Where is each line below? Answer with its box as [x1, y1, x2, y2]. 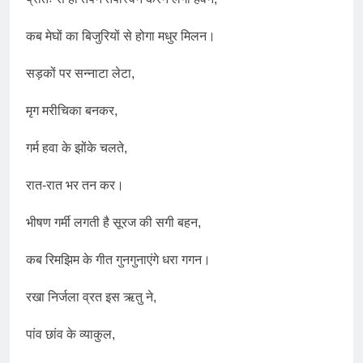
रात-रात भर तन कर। [26, 177, 124, 192]
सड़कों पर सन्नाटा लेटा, [26, 66, 135, 80]
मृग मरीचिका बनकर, [26, 103, 117, 117]
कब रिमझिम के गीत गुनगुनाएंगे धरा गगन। [26, 252, 211, 267]
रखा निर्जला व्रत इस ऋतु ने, [26, 289, 156, 304]
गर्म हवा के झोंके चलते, [26, 140, 127, 155]
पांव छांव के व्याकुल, [26, 327, 115, 341]
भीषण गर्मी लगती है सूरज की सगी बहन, [26, 215, 201, 229]
